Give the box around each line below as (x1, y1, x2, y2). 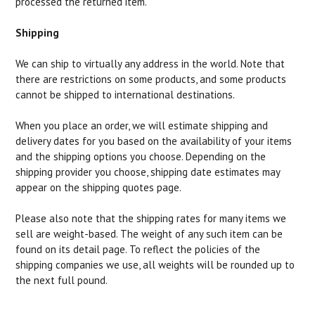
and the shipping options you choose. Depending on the (15, 150, 266, 163)
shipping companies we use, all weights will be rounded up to (15, 258, 295, 271)
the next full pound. (15, 274, 108, 287)
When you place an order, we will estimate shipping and (15, 119, 269, 132)
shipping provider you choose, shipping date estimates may (15, 165, 281, 179)
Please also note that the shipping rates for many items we (15, 212, 287, 225)
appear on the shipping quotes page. (15, 181, 182, 194)
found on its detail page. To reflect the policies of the (15, 243, 261, 256)
